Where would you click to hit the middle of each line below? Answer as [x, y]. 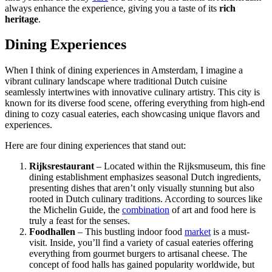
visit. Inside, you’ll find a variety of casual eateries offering [141, 243]
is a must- [230, 232]
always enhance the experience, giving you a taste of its [112, 8]
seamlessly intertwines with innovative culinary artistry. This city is [132, 92]
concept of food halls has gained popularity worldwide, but [142, 265]
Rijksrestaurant [62, 166]
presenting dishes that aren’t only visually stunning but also [142, 188]
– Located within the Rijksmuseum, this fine [180, 166]
